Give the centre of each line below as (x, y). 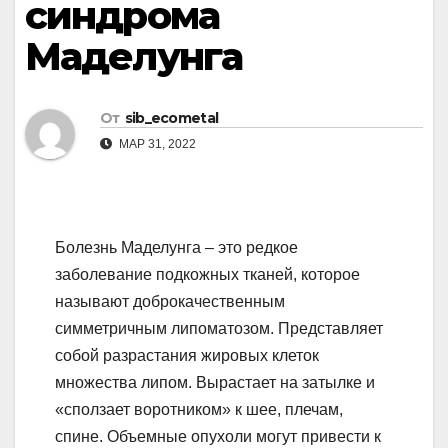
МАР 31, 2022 (156, 144)
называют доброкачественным (170, 302)
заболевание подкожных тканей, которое (207, 275)
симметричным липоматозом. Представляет (219, 329)
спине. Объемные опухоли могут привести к (218, 437)
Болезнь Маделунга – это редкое (176, 248)
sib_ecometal (171, 118)
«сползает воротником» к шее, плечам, (199, 410)
